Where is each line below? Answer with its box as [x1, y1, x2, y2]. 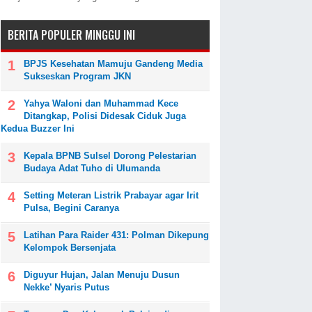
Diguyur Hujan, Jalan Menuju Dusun [24, 270, 180, 281]
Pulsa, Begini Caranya [24, 203, 119, 214]
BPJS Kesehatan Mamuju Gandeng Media [24, 58, 203, 70]
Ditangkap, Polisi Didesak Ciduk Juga [24, 111, 186, 122]
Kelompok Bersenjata [24, 242, 116, 253]
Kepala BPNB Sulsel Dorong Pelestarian [24, 150, 196, 162]
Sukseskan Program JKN [24, 71, 131, 82]
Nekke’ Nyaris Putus [24, 282, 109, 293]
